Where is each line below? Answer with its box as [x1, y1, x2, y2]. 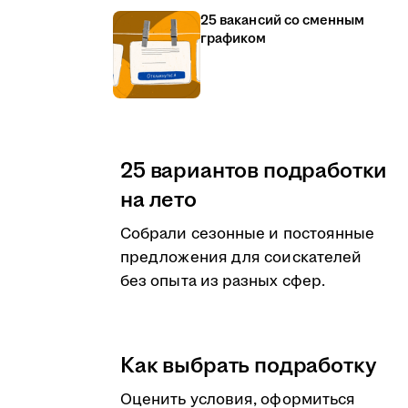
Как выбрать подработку [120, 351, 377, 382]
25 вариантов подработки [120, 156, 388, 187]
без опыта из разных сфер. [120, 270, 325, 292]
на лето [120, 185, 197, 216]
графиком [200, 29, 267, 48]
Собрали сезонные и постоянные [120, 223, 375, 245]
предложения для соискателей [120, 247, 362, 269]
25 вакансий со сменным [200, 11, 365, 30]
